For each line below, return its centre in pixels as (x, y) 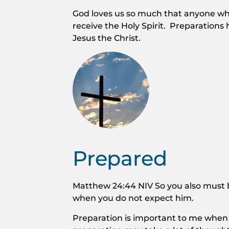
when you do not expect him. (133, 198)
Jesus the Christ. (107, 38)
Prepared (120, 158)
